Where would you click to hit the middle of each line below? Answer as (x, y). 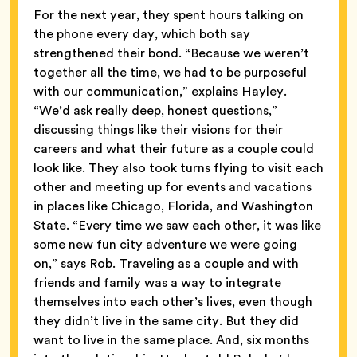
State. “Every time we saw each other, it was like (177, 226)
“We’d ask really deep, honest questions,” (155, 111)
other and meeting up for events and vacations (173, 187)
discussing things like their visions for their (158, 130)
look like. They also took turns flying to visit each (178, 168)
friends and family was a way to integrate (157, 283)
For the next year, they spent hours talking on (169, 15)
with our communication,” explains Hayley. (160, 92)
